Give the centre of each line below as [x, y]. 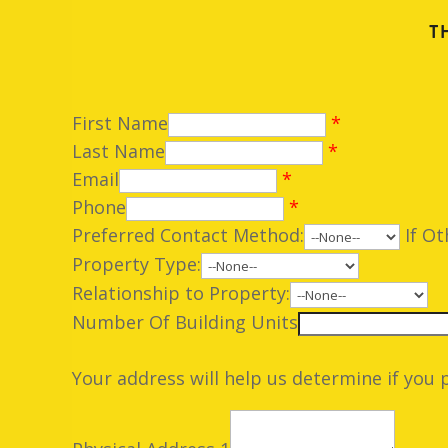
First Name [120, 122]
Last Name [118, 150]
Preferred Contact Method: [188, 234]
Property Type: [136, 263]
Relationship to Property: [181, 292]
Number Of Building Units [185, 321]
